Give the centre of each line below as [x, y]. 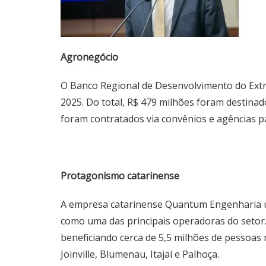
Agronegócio [89, 57]
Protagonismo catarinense [120, 176]
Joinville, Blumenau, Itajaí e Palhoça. [140, 254]
